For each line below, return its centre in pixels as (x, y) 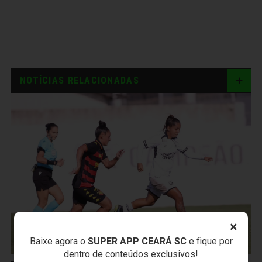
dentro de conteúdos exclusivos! (131, 254)
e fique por (209, 241)
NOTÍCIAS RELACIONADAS (80, 81)
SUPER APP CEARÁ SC (137, 241)
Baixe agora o (58, 241)
